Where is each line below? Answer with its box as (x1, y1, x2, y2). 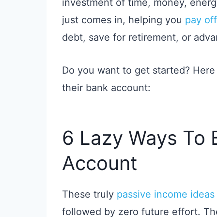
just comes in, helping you (62, 14, 185, 26)
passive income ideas (117, 188, 215, 201)
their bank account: (62, 82, 151, 94)
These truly (62, 188, 117, 201)
